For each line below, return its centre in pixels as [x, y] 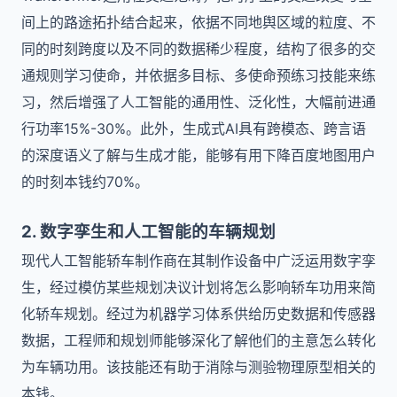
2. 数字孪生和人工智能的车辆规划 [148, 232]
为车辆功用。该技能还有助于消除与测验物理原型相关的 [198, 367]
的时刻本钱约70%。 [85, 182]
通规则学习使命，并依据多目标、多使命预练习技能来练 [198, 75]
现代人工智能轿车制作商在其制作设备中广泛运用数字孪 [198, 261]
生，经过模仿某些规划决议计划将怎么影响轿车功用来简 [198, 287]
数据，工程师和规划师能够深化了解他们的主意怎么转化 [198, 340]
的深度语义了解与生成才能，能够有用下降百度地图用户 [198, 155]
